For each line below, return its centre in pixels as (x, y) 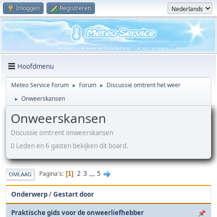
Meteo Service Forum (40, 85)
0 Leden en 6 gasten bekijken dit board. (70, 146)
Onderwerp (29, 194)
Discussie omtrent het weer (144, 85)
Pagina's (51, 174)
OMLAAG (20, 174)
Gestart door (74, 194)
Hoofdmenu (36, 66)
